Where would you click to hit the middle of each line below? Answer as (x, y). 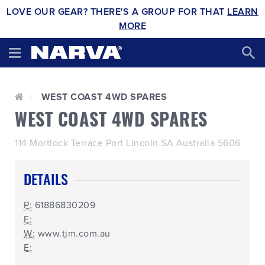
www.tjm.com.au (74, 233)
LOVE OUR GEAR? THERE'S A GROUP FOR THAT (117, 12)
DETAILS (46, 178)
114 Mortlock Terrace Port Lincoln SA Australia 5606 (128, 143)
